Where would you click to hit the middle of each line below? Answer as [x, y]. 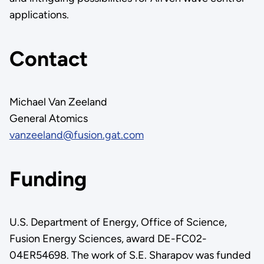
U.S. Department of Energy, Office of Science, [118, 222]
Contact [48, 58]
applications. [39, 15]
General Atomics [48, 119]
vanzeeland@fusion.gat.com [76, 135]
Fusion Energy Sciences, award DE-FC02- [108, 239]
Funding [48, 179]
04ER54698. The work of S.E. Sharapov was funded [130, 255]
